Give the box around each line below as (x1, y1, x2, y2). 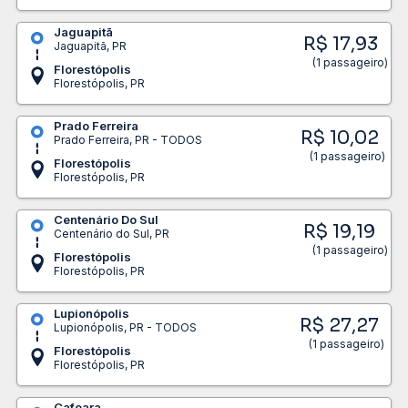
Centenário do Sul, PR (53, 226, 169, 240)
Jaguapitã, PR (53, 38, 127, 53)
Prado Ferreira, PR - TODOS (53, 132, 202, 147)
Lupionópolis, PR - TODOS (53, 320, 197, 334)
